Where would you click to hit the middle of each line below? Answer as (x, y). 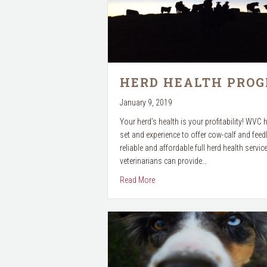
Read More (137, 180)
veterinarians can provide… (163, 161)
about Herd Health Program (199, 179)
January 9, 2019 (146, 102)
